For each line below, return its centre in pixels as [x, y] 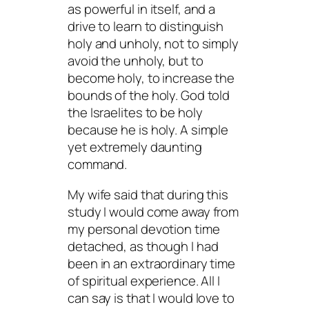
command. [98, 165]
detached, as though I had [143, 246]
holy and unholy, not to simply [153, 44]
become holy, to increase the [151, 78]
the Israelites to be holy [135, 113]
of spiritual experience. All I [144, 280]
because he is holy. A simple [148, 130]
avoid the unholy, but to [136, 61]
